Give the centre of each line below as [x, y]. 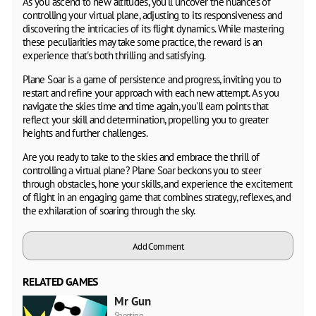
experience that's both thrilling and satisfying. [114, 55]
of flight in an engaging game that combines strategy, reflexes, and [157, 197]
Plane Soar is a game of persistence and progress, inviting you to [152, 79]
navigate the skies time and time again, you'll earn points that [146, 106]
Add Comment [158, 246]
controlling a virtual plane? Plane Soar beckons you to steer [142, 170]
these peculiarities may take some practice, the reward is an [142, 42]
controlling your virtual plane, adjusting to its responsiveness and [153, 15]
